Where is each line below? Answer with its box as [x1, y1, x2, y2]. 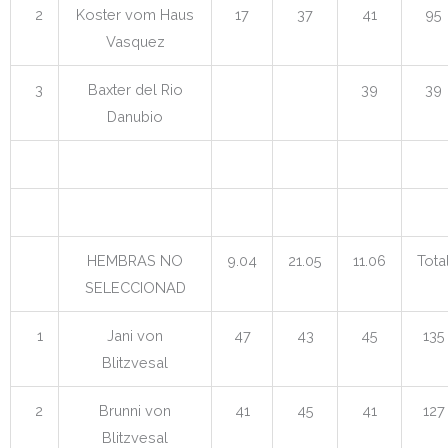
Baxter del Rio [87, 80, 183, 98]
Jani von [107, 326, 163, 344]
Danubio [107, 107, 163, 125]
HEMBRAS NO [87, 251, 183, 269]
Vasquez [105, 32, 165, 50]
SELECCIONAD [84, 278, 186, 296]
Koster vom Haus [76, 5, 194, 23]
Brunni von [99, 401, 171, 419]
